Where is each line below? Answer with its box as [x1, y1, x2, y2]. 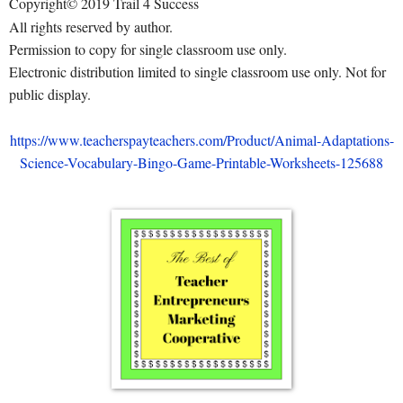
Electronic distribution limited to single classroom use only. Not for [9, 62, 386, 82]
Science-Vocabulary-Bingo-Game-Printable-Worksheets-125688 [20, 152, 383, 172]
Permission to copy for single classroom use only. [9, 39, 287, 58]
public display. [9, 85, 91, 104]
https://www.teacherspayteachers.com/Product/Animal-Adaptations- [9, 130, 394, 149]
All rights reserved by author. [9, 16, 173, 36]
